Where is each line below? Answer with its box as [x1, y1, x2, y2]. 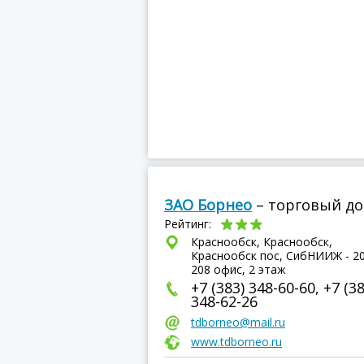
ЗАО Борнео [164, 195, 252, 214]
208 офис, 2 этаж [191, 262, 286, 277]
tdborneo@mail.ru [191, 314, 285, 330]
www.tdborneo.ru [191, 334, 282, 349]
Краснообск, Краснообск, [191, 234, 332, 249]
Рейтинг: [164, 216, 214, 232]
